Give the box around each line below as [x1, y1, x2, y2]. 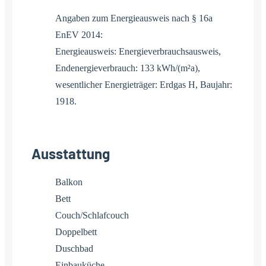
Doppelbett [55, 226, 97, 237]
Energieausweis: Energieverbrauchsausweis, [55, 46, 221, 56]
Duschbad [55, 243, 93, 254]
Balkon [55, 176, 83, 187]
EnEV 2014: [55, 29, 103, 40]
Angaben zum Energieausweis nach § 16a [55, 12, 213, 23]
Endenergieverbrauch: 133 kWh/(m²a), [55, 62, 200, 73]
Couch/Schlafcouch [55, 210, 129, 220]
